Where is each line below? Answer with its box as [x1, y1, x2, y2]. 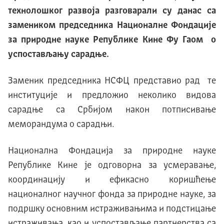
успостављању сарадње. [8, 50, 109, 59]
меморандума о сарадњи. [8, 120, 114, 129]
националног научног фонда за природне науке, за [8, 190, 216, 199]
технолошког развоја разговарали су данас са [8, 6, 216, 16]
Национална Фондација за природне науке [8, 146, 216, 156]
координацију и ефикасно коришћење [8, 175, 216, 185]
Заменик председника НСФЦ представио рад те [8, 76, 216, 86]
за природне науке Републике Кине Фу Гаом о [8, 35, 216, 45]
